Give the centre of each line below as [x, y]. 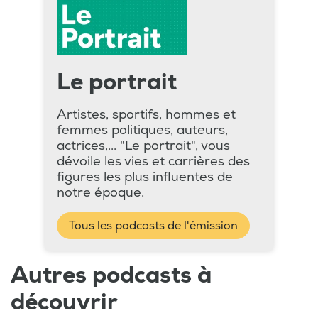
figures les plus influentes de [145, 177]
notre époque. [100, 193]
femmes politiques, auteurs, [142, 131]
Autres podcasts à [111, 276]
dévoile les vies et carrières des [153, 162]
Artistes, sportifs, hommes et [146, 115]
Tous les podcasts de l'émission [153, 226]
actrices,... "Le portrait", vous [143, 146]
